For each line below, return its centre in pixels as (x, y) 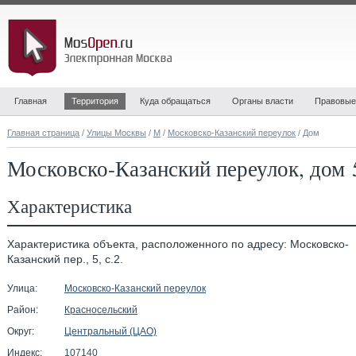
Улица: (22, 288)
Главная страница (43, 133)
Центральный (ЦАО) (110, 331)
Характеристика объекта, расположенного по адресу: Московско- (178, 244)
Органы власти (263, 101)
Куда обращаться (175, 101)
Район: (23, 310)
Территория (95, 101)
